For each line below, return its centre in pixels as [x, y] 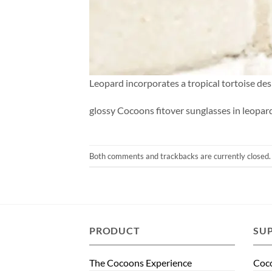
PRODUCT [115, 231]
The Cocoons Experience [141, 262]
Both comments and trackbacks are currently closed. [180, 156]
